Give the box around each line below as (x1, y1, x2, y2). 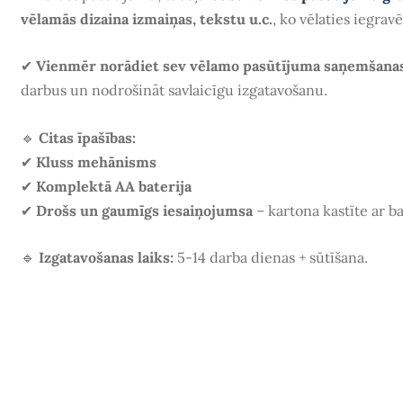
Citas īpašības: (38, 128, 136, 147)
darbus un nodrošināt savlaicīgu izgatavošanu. (20, 81, 327, 100)
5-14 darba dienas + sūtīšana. (173, 248, 368, 267)
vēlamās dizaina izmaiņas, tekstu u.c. (20, 9, 273, 28)
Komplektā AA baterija (35, 176, 192, 195)
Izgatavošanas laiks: (38, 248, 174, 267)
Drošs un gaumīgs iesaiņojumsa (35, 201, 253, 219)
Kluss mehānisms (35, 152, 157, 171)
